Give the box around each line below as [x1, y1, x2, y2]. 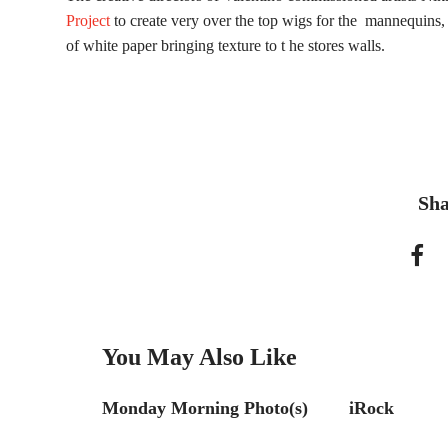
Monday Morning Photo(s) [102, 398, 308, 418]
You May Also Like [102, 344, 297, 370]
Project [66, 12, 110, 29]
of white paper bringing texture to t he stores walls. [66, 37, 385, 54]
